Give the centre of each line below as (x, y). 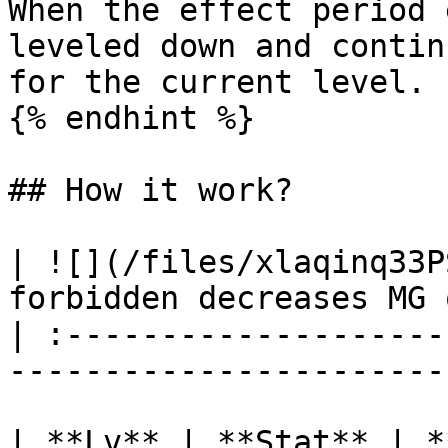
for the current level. (217, 82)
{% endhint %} (131, 118)
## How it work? (150, 190)
